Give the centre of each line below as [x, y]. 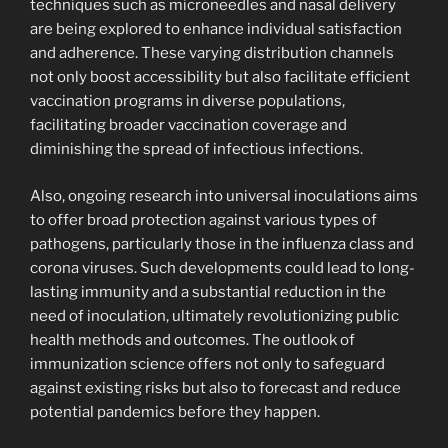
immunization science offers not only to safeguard [207, 363]
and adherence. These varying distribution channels [212, 53]
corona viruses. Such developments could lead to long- [222, 267]
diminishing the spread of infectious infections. [196, 149]
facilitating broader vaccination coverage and [188, 125]
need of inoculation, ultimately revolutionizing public [214, 315]
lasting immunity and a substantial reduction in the [208, 291]
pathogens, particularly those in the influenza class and [222, 243]
